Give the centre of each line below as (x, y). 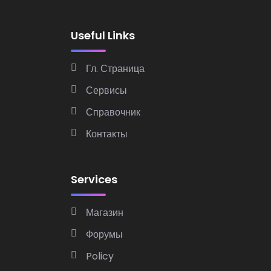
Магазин (105, 213)
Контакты (107, 134)
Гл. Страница (115, 69)
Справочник (113, 113)
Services (94, 180)
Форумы (104, 235)
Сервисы (106, 91)
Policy (100, 256)
